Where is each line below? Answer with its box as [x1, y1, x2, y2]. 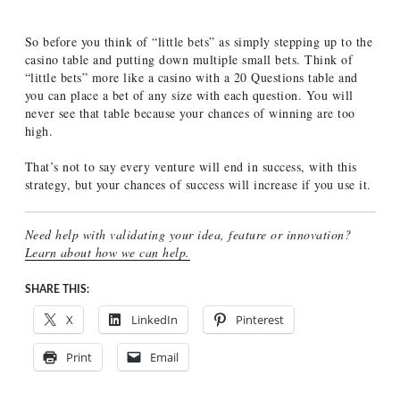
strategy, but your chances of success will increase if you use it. [24, 176, 371, 193]
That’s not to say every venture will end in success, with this [24, 158, 357, 175]
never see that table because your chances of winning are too [24, 104, 355, 121]
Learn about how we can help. [24, 244, 190, 261]
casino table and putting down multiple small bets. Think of [24, 51, 353, 68]
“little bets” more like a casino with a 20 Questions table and [24, 69, 358, 86]
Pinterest [235, 312, 284, 328]
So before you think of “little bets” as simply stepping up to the [24, 33, 372, 50]
